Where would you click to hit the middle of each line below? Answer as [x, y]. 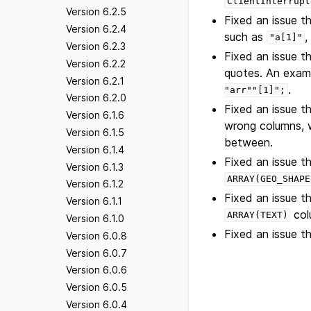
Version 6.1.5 [95, 133]
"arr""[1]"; [255, 90]
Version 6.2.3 [96, 47]
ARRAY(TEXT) [257, 215]
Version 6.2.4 [96, 29]
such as [246, 36]
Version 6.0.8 [96, 235]
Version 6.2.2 [96, 63]
